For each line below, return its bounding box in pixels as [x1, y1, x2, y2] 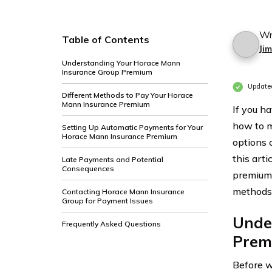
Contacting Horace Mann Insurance [62, 187, 185, 196]
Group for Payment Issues [62, 196, 153, 205]
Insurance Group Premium [62, 67, 152, 76]
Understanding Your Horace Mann [62, 58, 180, 67]
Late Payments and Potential [62, 155, 163, 164]
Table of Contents [62, 33, 149, 46]
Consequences [62, 164, 114, 173]
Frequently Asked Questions [62, 219, 161, 228]
